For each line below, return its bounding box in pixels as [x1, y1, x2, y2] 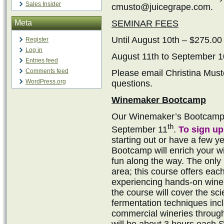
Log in [25, 46, 42, 53]
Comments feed [25, 67, 68, 74]
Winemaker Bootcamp [111, 95, 206, 105]
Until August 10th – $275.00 [111, 35, 222, 45]
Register [25, 36, 48, 43]
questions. [111, 78, 152, 88]
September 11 [111, 124, 167, 134]
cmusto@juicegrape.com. [111, 2, 213, 12]
